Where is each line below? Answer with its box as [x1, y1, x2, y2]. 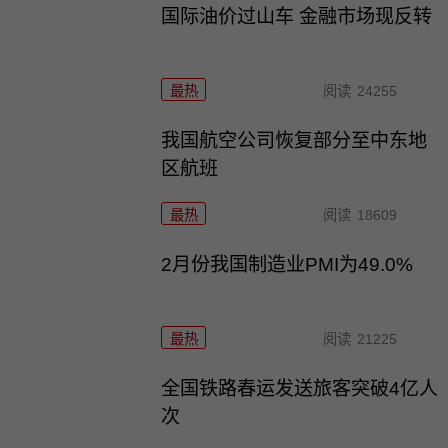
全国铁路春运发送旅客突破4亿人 [161, 377, 439, 399]
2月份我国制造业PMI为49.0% [161, 253, 414, 275]
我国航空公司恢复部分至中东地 [161, 130, 428, 152]
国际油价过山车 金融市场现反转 [161, 6, 433, 28]
